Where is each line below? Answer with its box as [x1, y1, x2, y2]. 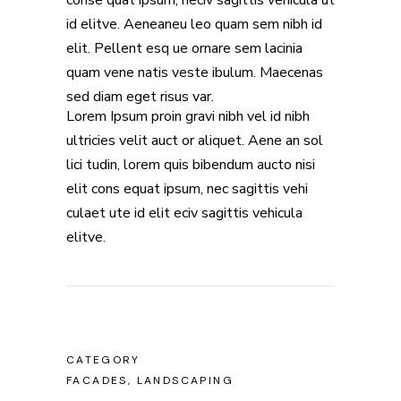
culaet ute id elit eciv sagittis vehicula [66, 203, 303, 224]
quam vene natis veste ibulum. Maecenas [66, 63, 323, 83]
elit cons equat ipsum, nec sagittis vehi [66, 179, 308, 200]
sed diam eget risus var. [66, 87, 214, 107]
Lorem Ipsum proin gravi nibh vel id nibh [66, 107, 310, 127]
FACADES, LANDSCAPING [66, 373, 234, 388]
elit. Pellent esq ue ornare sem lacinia [66, 38, 303, 59]
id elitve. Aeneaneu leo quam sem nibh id [66, 14, 322, 35]
